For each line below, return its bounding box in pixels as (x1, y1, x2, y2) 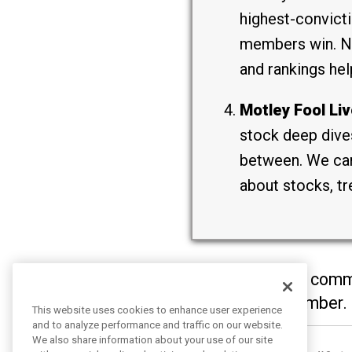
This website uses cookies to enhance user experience (32, 304, 282, 316)
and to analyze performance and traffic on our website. (32, 319, 283, 331)
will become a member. (173, 293, 347, 313)
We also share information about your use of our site (32, 334, 273, 346)
